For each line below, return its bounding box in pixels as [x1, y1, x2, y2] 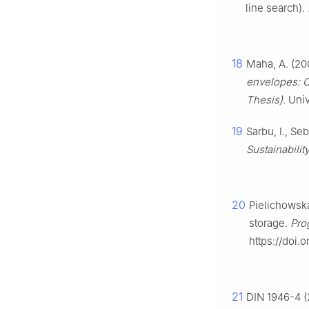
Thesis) [246, 93, 283, 107]
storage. [249, 217, 290, 230]
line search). [246, 1, 308, 15]
